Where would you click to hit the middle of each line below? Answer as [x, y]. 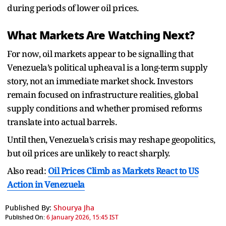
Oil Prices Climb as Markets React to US [123, 171]
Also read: [27, 171]
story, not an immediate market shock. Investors [100, 81]
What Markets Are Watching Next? [102, 35]
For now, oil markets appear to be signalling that [100, 53]
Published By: [28, 208]
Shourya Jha [74, 208]
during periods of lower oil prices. [73, 8]
